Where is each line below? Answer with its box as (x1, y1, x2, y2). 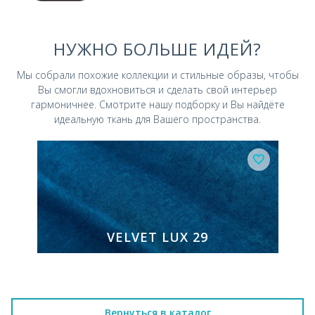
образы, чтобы (226, 68, 299, 82)
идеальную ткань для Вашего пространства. (54, 112, 261, 127)
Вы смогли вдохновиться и (38, 83, 167, 97)
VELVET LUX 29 (107, 229, 208, 246)
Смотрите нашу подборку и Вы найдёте (98, 98, 285, 112)
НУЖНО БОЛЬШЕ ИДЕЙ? (53, 37, 262, 61)
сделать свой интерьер (167, 83, 277, 97)
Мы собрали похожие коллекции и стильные (16, 68, 227, 82)
